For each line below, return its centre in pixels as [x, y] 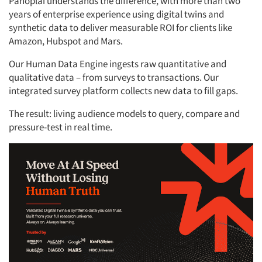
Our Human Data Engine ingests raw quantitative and [118, 63]
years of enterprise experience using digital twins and [116, 14]
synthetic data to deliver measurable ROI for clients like [120, 27]
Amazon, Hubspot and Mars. [67, 41]
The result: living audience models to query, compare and [124, 113]
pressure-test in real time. [61, 127]
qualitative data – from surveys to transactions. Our [114, 77]
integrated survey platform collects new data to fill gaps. [125, 90]
